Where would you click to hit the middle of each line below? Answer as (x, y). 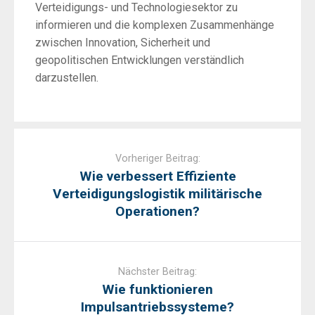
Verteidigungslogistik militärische (157, 194)
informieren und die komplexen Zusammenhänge (155, 25)
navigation (38, 155)
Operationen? (157, 212)
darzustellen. (67, 78)
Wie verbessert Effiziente (157, 176)
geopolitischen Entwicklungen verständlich (140, 60)
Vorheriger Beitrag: (157, 159)
